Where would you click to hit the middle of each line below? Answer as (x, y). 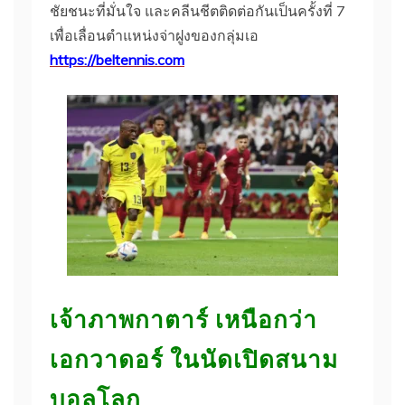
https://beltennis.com (117, 59)
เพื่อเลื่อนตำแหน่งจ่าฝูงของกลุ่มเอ (154, 35)
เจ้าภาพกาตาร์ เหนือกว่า (184, 317)
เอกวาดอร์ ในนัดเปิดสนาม (194, 357)
